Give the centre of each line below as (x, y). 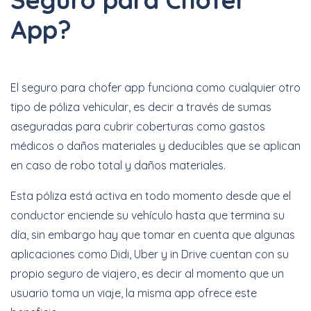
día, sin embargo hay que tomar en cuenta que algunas (153, 234)
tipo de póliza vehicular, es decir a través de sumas (141, 107)
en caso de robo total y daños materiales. (118, 165)
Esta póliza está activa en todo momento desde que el (151, 195)
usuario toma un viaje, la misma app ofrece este (134, 293)
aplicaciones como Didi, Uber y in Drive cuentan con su (150, 254)
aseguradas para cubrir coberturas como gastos (138, 126)
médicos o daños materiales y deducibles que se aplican (155, 145)
